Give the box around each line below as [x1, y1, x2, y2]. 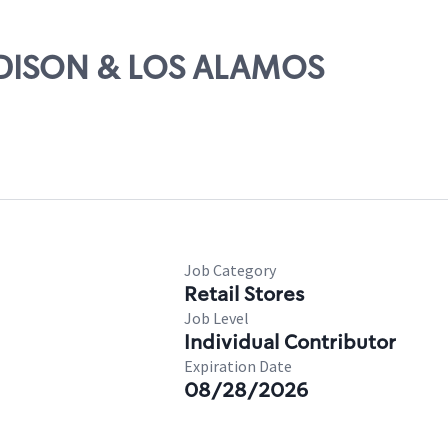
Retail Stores [184, 281, 304, 307]
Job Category [184, 260, 276, 280]
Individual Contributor [184, 329, 396, 355]
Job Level [184, 308, 249, 328]
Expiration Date [184, 356, 292, 376]
